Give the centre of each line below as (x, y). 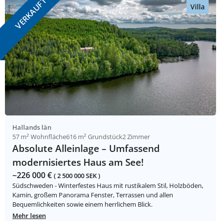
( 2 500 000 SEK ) (77, 176)
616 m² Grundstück (94, 137)
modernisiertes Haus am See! (78, 162)
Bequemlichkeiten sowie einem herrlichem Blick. (82, 204)
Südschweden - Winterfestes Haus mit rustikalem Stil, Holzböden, (108, 186)
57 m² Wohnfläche (39, 137)
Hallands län (32, 128)
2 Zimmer (136, 137)
